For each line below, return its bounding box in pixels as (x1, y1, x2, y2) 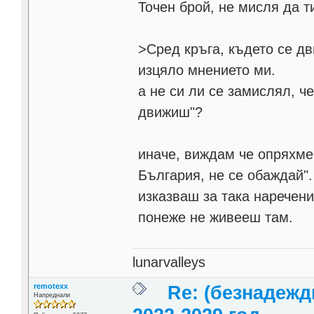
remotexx (33, 281, 68, 290)
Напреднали (33, 291, 70, 299)
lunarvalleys (132, 254, 206, 270)
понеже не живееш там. (138, 210, 294, 226)
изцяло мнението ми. (138, 62, 276, 78)
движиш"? (138, 104, 203, 121)
